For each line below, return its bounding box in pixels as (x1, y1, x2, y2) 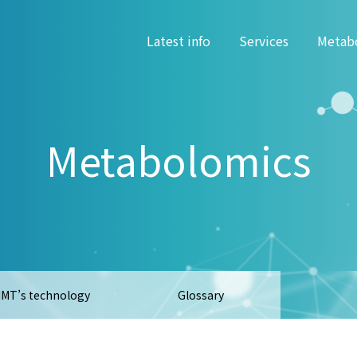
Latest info (147, 31, 210, 50)
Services (239, 31, 288, 50)
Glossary (178, 287, 224, 303)
